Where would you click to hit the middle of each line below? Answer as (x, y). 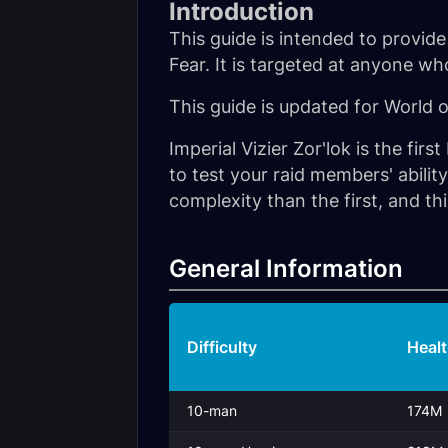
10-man (212, 410)
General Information (286, 268)
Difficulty (222, 347)
